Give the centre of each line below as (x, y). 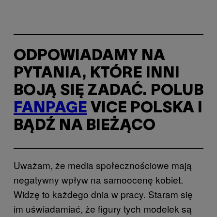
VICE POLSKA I (145, 108)
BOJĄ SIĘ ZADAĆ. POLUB (108, 91)
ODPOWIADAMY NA (89, 56)
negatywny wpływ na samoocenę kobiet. (98, 179)
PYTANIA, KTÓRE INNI (97, 74)
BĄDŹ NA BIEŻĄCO (85, 126)
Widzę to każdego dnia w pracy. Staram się (103, 194)
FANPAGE (50, 108)
